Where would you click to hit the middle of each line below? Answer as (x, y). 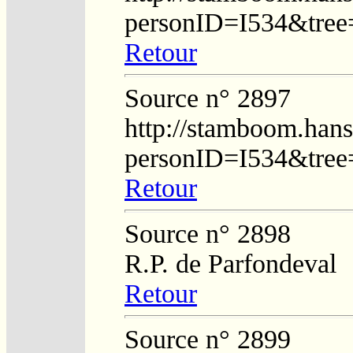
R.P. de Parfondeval (230, 263)
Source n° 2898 (208, 233)
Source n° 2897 (208, 98)
